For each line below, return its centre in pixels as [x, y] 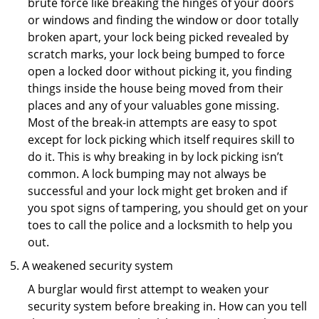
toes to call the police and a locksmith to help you [160, 225]
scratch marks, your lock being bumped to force [156, 54]
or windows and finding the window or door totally [163, 20]
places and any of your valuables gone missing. [153, 105]
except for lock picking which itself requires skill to [161, 140]
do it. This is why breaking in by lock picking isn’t [156, 157]
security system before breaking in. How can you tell [167, 306]
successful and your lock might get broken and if [157, 191]
